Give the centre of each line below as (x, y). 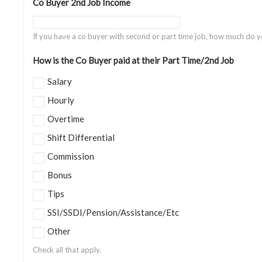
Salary (60, 81)
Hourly (61, 100)
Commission (71, 156)
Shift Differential (81, 137)
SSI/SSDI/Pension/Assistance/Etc (113, 212)
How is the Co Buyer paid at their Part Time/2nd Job (133, 60)
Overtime (66, 119)
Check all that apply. (67, 250)
